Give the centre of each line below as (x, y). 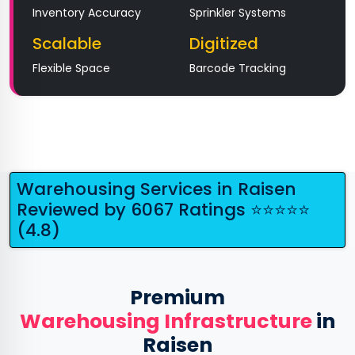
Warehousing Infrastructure (166, 321)
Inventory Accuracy (87, 13)
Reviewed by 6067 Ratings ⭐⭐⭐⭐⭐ (163, 210)
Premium (177, 298)
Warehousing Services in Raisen (157, 189)
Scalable (67, 44)
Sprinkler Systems (237, 13)
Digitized (223, 44)
